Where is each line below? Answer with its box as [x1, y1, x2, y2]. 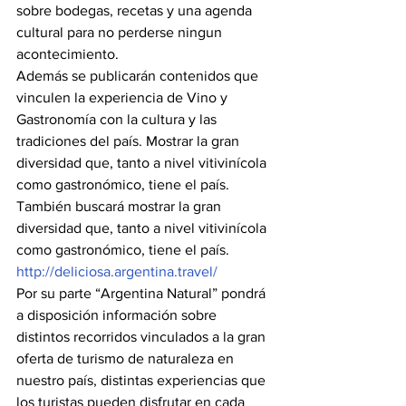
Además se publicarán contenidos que [16, 68, 262, 83]
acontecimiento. [16, 46, 119, 62]
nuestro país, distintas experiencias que [16, 372, 269, 388]
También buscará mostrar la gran [16, 198, 225, 214]
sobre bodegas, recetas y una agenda [16, 3, 256, 18]
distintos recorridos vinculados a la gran [16, 329, 269, 344]
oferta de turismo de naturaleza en [16, 351, 237, 366]
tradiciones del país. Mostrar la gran [16, 133, 243, 149]
